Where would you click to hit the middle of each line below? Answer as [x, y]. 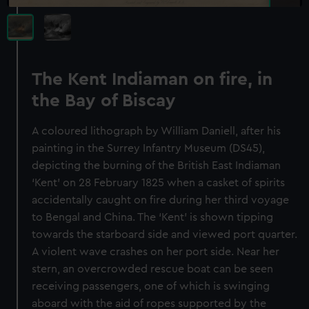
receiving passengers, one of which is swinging [151, 286]
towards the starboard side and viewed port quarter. [165, 235]
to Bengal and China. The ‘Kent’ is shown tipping [153, 217]
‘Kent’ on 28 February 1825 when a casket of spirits [159, 183]
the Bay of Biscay [104, 101]
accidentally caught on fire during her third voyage [161, 200]
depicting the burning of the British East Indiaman [157, 166]
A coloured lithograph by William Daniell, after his [157, 131]
